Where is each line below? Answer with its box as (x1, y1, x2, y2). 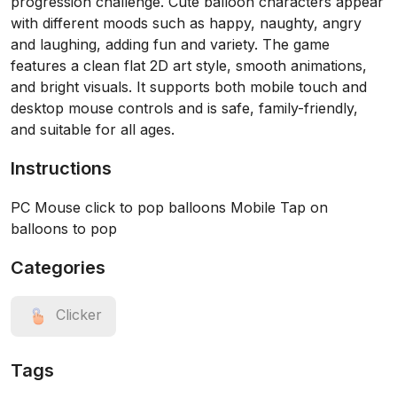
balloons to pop (11, 220, 117, 237)
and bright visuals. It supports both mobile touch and (11, 78, 367, 96)
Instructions (11, 158, 112, 179)
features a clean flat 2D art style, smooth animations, (11, 57, 367, 74)
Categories (11, 257, 105, 278)
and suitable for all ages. (11, 121, 175, 138)
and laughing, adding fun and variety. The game (11, 35, 330, 53)
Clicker (56, 306, 102, 324)
